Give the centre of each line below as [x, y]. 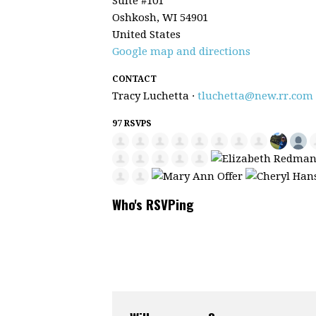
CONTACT [134, 79]
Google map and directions [181, 51]
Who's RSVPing [153, 203]
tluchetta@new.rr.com [255, 96]
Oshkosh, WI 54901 [160, 17]
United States [146, 34]
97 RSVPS [132, 123]
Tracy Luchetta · [155, 96]
